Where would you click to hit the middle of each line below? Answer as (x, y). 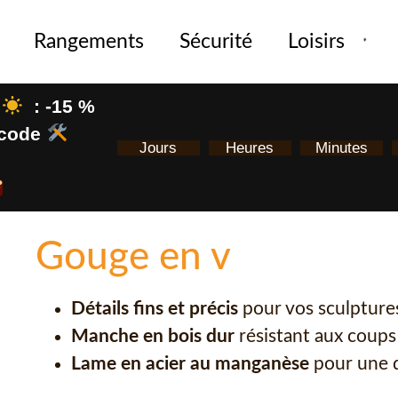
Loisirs (316, 41)
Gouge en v (133, 258)
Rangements (88, 41)
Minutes (341, 147)
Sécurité (215, 41)
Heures (250, 147)
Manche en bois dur (152, 337)
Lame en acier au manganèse (190, 364)
